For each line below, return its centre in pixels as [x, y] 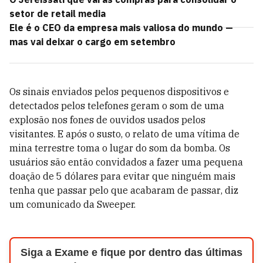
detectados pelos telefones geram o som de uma [117, 106]
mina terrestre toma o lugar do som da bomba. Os [120, 148]
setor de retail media [58, 14]
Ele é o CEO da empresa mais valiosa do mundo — [121, 28]
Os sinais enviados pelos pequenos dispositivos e [119, 92]
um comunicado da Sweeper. [73, 204]
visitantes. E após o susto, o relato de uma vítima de [124, 134]
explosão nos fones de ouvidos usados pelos [107, 120]
